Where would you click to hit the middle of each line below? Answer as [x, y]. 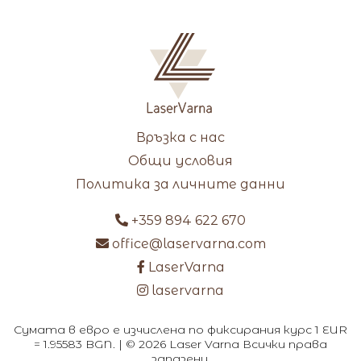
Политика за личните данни [180, 184]
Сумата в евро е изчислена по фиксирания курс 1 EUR [180, 329]
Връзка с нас [180, 137]
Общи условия [180, 160]
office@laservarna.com [187, 243]
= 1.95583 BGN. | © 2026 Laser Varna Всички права [180, 344]
